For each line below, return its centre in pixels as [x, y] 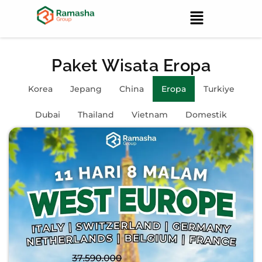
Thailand [96, 115]
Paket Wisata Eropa [131, 66]
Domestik [206, 115]
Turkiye [219, 89]
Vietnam [150, 115]
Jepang [86, 89]
